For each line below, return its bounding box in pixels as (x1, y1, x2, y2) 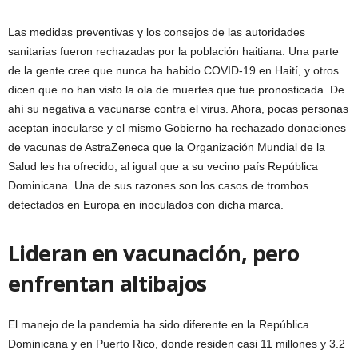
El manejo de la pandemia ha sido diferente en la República (8, 317, 309, 331)
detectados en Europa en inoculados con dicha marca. (8, 197, 284, 211)
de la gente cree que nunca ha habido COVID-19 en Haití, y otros (8, 63, 339, 77)
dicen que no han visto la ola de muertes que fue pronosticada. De (8, 82, 344, 96)
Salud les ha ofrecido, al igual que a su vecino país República (8, 159, 318, 173)
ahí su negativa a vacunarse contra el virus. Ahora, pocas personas (8, 101, 348, 115)
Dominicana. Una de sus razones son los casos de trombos (8, 178, 308, 192)
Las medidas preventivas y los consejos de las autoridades (8, 25, 305, 38)
